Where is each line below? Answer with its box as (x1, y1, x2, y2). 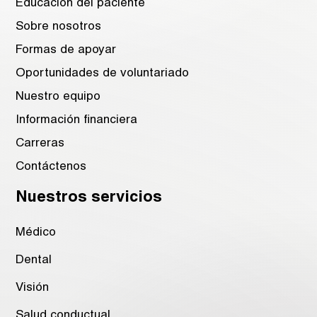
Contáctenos (16, 161, 87, 173)
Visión (16, 282, 50, 294)
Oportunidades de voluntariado (16, 67, 190, 79)
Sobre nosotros (16, 21, 102, 33)
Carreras (16, 137, 65, 149)
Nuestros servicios (16, 190, 163, 205)
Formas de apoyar (16, 44, 117, 56)
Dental (16, 254, 52, 266)
